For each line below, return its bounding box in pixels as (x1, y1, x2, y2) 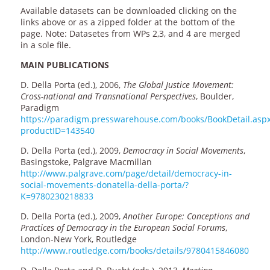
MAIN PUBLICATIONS (20, 59, 109, 71)
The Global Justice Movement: (122, 79, 234, 91)
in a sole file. (20, 39, 71, 51)
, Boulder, (195, 90, 234, 102)
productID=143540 (20, 125, 95, 137)
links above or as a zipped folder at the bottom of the (20, 16, 235, 28)
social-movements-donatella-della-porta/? (20, 179, 189, 191)
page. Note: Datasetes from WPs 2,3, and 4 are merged (20, 28, 240, 40)
